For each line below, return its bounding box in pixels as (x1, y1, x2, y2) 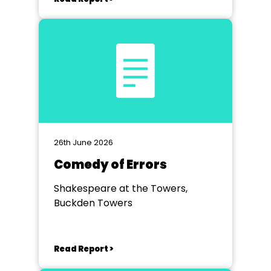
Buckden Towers (54, 196, 132, 210)
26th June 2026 (54, 137, 113, 148)
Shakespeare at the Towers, (54, 181, 188, 195)
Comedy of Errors (54, 156, 167, 173)
